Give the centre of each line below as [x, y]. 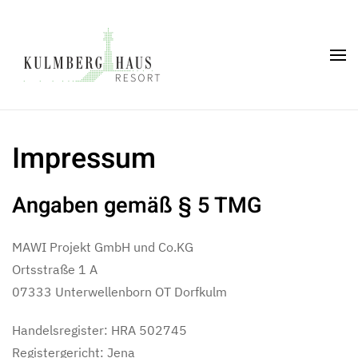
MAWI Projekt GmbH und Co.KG [103, 247]
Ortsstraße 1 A [55, 269]
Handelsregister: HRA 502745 [99, 330]
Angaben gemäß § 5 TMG [137, 205]
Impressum [84, 159]
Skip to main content [95, 46]
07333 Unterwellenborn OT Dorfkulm [119, 292]
